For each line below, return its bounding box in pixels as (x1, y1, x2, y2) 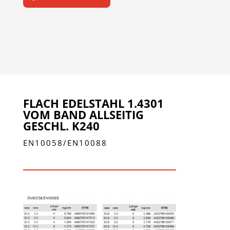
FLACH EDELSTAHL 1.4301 (23, 95, 164, 111)
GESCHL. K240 (23, 118, 100, 133)
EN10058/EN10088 (23, 137, 107, 148)
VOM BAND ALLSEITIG (23, 106, 144, 122)
